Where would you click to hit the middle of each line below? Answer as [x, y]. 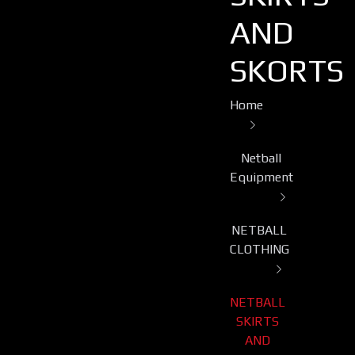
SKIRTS [257, 322]
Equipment [261, 177]
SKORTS [286, 71]
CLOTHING [259, 250]
